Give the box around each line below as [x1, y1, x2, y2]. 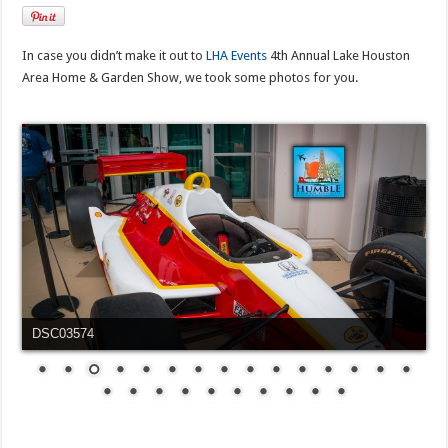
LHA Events [206, 47, 268, 63]
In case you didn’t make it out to [22, 47, 207, 63]
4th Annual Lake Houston [267, 47, 411, 63]
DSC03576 [32, 326, 95, 342]
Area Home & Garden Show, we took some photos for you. [22, 69, 359, 85]
